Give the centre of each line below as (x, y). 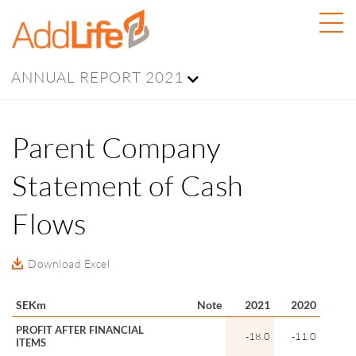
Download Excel (69, 263)
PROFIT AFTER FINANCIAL (80, 329)
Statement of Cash (128, 185)
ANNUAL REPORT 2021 (97, 77)
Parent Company (116, 147)
